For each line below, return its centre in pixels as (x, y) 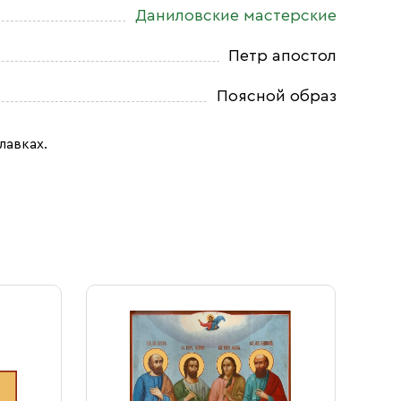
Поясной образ (277, 96)
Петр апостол (282, 55)
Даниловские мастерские (236, 15)
